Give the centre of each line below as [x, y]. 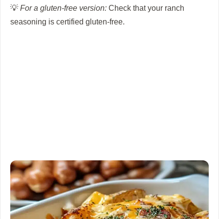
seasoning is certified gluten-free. [67, 21]
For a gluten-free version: [63, 8]
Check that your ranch [145, 8]
